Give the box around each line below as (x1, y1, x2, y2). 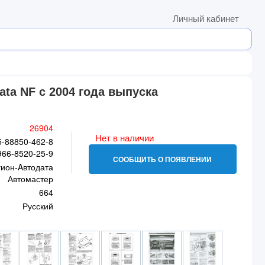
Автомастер (8, 173, 54, 185)
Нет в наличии (95, 131, 154, 144)
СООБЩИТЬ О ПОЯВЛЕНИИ (113, 154, 212, 164)
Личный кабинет (173, 14, 239, 24)
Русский (22, 200, 54, 212)
